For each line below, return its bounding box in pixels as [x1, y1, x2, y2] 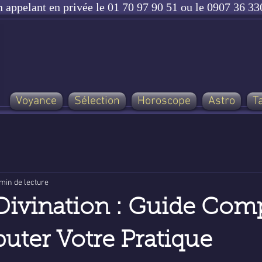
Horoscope [137, 94, 191, 108]
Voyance [16, 94, 57, 108]
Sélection [74, 94, 120, 108]
